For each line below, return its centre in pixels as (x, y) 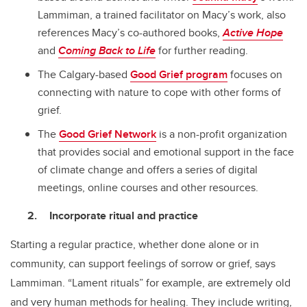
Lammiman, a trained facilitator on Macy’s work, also (162, 15)
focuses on (255, 74)
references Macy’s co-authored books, (130, 33)
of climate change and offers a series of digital (148, 169)
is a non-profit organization (222, 134)
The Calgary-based (84, 74)
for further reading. (202, 51)
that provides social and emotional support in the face (166, 151)
